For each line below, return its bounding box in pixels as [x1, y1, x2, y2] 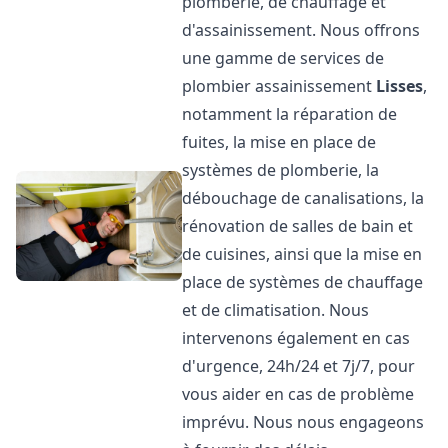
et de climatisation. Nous [182, 299, 370, 321]
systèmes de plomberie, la [182, 159, 380, 181]
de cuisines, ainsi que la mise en [182, 243, 423, 265]
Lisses [376, 75, 424, 97]
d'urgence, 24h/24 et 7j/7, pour [182, 355, 416, 377]
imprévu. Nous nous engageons [182, 411, 425, 433]
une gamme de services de [182, 47, 385, 69]
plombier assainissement [182, 75, 377, 97]
